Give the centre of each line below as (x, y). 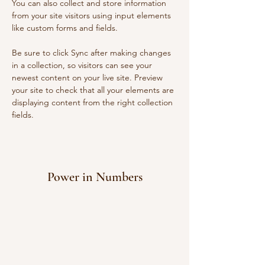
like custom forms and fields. (65, 28)
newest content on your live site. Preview (88, 77)
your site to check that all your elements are (94, 90)
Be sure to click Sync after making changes (93, 53)
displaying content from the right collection (93, 102)
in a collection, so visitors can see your (83, 65)
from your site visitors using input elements (93, 15)
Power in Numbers (95, 177)
